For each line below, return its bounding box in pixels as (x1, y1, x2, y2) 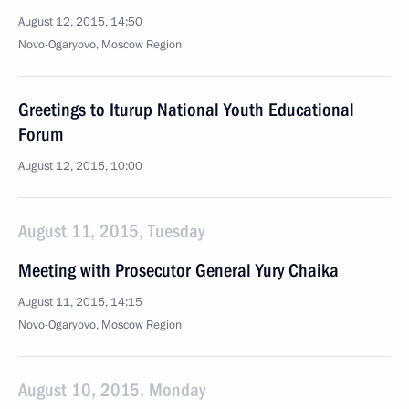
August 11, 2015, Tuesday (18, 220, 204, 242)
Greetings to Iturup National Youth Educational (18, 99, 354, 121)
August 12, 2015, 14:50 (18, 14, 142, 30)
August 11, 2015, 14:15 (18, 294, 142, 310)
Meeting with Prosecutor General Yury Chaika (18, 259, 339, 281)
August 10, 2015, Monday (18, 379, 205, 401)
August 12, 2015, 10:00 (18, 158, 142, 174)
